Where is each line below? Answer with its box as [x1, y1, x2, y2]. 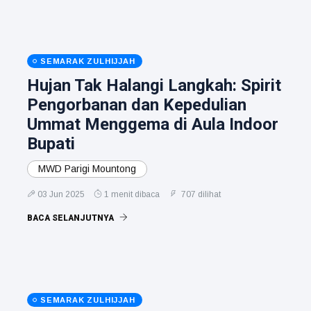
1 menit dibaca [104, 189, 160, 199]
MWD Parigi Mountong [38, 162, 136, 174]
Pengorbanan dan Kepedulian [27, 94, 246, 115]
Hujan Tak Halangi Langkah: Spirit [27, 75, 281, 95]
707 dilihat [179, 189, 221, 199]
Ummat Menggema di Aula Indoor [27, 114, 278, 134]
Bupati [27, 133, 75, 153]
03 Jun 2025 [37, 189, 85, 199]
